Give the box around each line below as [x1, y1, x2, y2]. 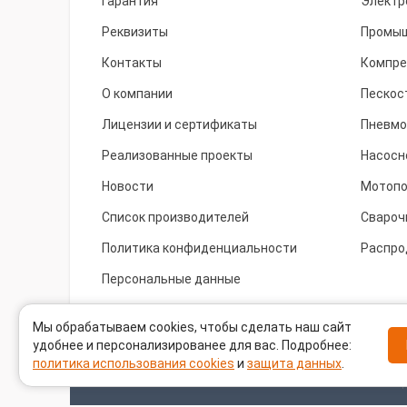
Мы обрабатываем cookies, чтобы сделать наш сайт [33, 320, 352, 334]
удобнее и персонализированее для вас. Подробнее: [33, 338, 352, 352]
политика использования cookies [33, 356, 234, 371]
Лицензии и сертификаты [102, 117, 257, 132]
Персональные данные [102, 272, 241, 286]
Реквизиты [102, 25, 168, 39]
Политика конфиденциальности [102, 241, 297, 255]
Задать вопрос [293, 368, 384, 382]
